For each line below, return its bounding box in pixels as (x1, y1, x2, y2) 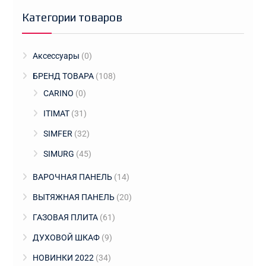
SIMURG (43, 148, 74, 159)
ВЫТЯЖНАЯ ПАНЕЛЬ (32, 192, 115, 202)
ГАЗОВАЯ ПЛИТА (32, 212, 98, 222)
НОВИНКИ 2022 (32, 252, 94, 262)
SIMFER (43, 128, 72, 138)
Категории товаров (21, 10, 122, 24)
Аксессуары (32, 50, 80, 61)
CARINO (43, 88, 74, 98)
